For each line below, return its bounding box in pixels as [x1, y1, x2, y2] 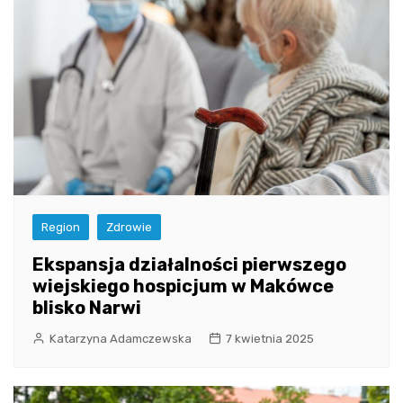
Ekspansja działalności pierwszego [32, 253, 346, 275]
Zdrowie [106, 219, 152, 234]
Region [41, 219, 80, 234]
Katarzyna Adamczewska [49, 331, 192, 345]
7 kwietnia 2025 [226, 331, 314, 345]
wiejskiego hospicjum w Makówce [32, 274, 334, 297]
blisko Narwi [32, 296, 141, 318]
